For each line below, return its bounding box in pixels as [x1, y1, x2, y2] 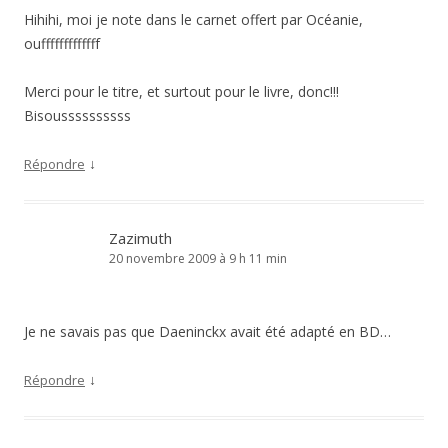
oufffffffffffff [24, 34, 100, 53]
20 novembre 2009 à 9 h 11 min [109, 250, 287, 267]
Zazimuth [109, 228, 172, 248]
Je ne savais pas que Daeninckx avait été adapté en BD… [24, 322, 391, 341]
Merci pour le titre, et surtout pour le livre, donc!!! [24, 82, 339, 101]
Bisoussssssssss [24, 106, 131, 125]
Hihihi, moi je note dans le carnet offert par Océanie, [24, 10, 363, 29]
